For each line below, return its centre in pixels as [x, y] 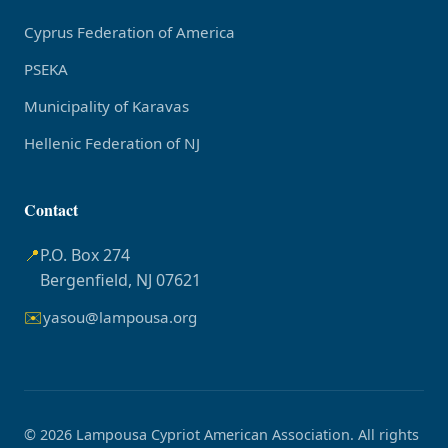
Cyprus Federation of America [129, 32]
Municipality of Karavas [106, 106]
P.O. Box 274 [85, 255]
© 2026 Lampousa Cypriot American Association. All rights [221, 434]
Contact [51, 209]
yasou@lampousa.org [120, 317]
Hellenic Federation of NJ [112, 143]
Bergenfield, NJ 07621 [120, 280]
